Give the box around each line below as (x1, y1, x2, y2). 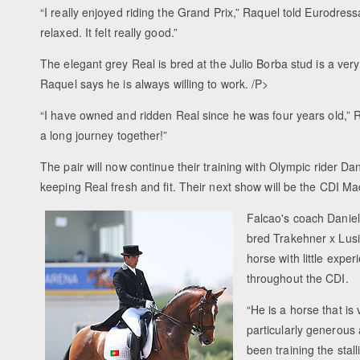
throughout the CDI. (246, 270, 349, 287)
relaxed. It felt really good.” (40, 24, 178, 41)
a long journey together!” (40, 127, 168, 144)
